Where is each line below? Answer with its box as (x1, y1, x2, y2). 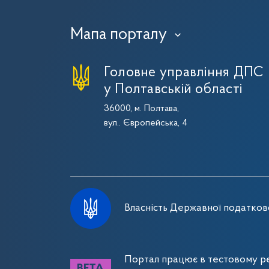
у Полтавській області (104, 82, 243, 97)
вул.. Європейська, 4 (104, 118, 187, 128)
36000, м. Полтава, (104, 104, 179, 113)
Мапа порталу (70, 26, 167, 43)
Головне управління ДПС (104, 65, 264, 80)
